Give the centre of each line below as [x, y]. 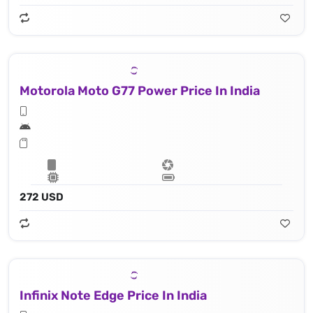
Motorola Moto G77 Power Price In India [140, 90]
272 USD [42, 197]
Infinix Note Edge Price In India [113, 296]
